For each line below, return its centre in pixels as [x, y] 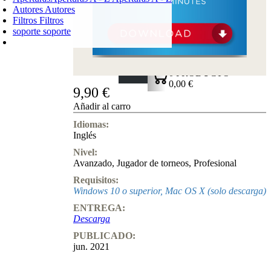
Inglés [85, 135]
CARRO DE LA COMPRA [211, 59]
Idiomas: [91, 124]
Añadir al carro [102, 106]
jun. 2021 [91, 247]
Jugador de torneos [153, 163]
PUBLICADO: [104, 236]
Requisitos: [96, 180]
